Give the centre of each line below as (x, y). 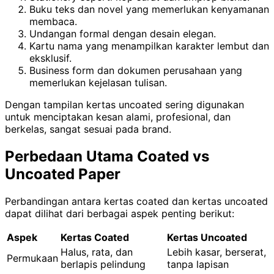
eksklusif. (50, 58)
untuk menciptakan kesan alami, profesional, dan (118, 117)
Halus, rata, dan (97, 252)
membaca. (53, 21)
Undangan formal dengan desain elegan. (123, 34)
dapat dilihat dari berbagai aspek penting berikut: (120, 213)
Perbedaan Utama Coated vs (107, 156)
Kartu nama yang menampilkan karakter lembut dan (149, 46)
